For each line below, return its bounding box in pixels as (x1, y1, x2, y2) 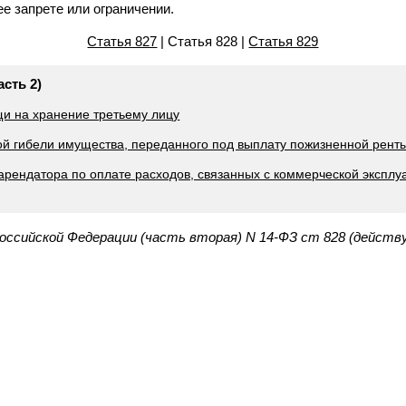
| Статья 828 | (157, 34, 249, 49)
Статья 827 (87, 34, 158, 49)
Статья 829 (248, 34, 319, 49)
